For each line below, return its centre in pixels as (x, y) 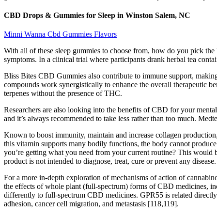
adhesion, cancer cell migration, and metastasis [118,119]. (91, 204)
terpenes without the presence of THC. (63, 93)
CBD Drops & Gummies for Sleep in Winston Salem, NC (97, 15)
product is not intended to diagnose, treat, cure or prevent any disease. (110, 161)
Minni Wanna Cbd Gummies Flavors (60, 34)
